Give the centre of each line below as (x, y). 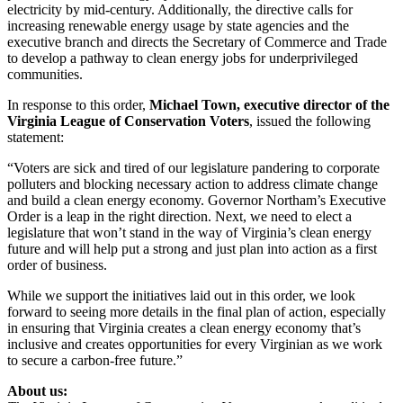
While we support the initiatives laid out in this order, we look (181, 296)
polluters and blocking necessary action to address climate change (193, 184)
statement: (36, 138)
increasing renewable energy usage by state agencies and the (178, 26)
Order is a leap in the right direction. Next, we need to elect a (179, 217)
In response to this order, (78, 105)
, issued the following (310, 121)
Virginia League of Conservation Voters (128, 121)
